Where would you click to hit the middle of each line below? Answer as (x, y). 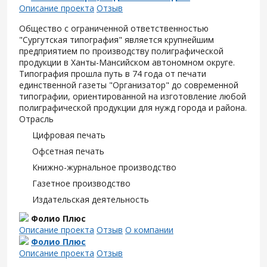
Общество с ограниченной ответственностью (114, 28)
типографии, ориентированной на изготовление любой (133, 96)
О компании (149, 230)
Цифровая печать (69, 135)
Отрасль (36, 119)
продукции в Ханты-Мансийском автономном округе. (127, 62)
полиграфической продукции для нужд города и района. (133, 108)
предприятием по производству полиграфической (121, 51)
